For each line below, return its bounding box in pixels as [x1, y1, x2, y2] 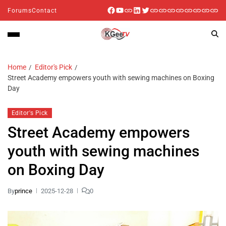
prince [15, 187, 32, 195]
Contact [32, 7, 57, 14]
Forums [8, 7, 32, 14]
